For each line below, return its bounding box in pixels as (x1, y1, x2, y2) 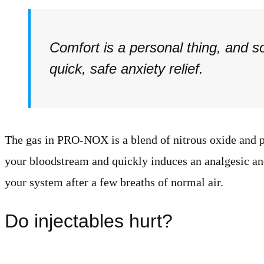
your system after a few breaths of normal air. (5, 175, 223, 189)
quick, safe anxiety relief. (49, 60, 203, 77)
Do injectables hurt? (5, 210, 173, 232)
